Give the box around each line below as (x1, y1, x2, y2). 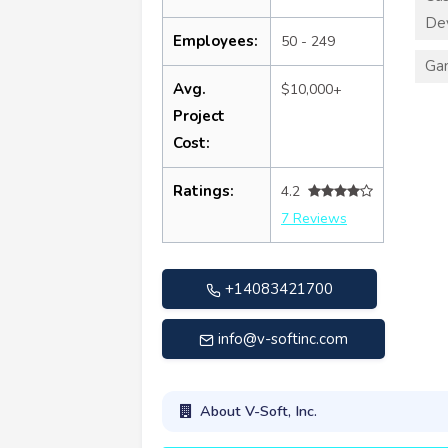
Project (173, 105, 225, 126)
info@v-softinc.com (217, 328, 348, 349)
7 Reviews (281, 208, 347, 228)
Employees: (173, 30, 258, 51)
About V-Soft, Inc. (199, 401, 317, 422)
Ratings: (173, 180, 234, 201)
